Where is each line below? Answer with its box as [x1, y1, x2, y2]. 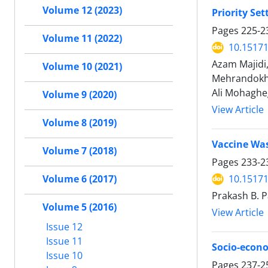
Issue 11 [44, 234, 83, 248]
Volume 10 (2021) [42, 60, 122, 73]
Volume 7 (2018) [42, 144, 117, 157]
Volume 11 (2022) [42, 32, 122, 45]
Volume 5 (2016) [42, 200, 117, 214]
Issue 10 [44, 248, 83, 262]
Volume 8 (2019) [42, 116, 117, 129]
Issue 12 [44, 220, 83, 233]
